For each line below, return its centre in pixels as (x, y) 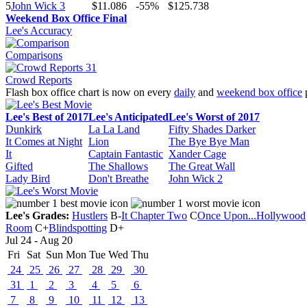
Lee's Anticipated (128, 117)
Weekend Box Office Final (66, 18)
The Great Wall (202, 166)
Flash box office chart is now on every (90, 92)
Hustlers (90, 216)
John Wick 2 (196, 179)
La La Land (114, 129)
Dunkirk (24, 129)
